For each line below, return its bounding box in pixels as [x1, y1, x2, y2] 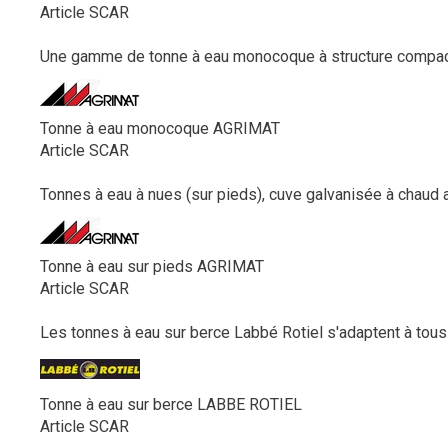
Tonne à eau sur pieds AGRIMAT [40, 257, 264, 276]
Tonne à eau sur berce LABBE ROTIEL [40, 395, 302, 414]
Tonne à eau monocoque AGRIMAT [40, 119, 280, 138]
